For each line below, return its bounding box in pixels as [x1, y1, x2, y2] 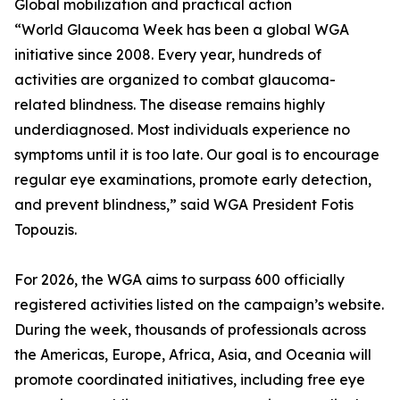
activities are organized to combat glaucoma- [14, 71, 336, 89]
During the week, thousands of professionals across [14, 321, 366, 339]
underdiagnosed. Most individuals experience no [14, 121, 350, 139]
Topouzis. [14, 221, 77, 239]
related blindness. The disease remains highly [14, 96, 325, 114]
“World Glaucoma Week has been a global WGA [14, 21, 349, 39]
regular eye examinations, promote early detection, [14, 171, 371, 189]
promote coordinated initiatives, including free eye [14, 371, 365, 389]
